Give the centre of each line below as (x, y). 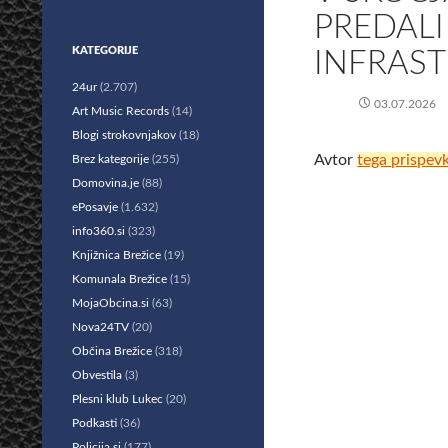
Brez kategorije (110, 159)
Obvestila (97, 375)
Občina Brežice (112, 351)
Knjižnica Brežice (116, 255)
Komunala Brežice (119, 279)
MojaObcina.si (110, 303)
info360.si (98, 231)
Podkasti (94, 423)
